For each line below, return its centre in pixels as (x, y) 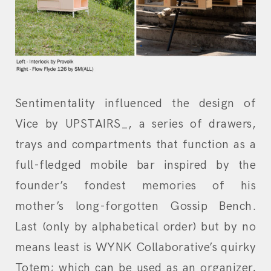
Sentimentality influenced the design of (135, 104)
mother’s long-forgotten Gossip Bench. (135, 207)
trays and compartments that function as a (135, 145)
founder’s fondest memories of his (135, 186)
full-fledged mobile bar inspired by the (135, 165)
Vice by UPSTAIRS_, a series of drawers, (135, 124)
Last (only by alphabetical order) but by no (135, 227)
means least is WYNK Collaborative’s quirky (135, 248)
